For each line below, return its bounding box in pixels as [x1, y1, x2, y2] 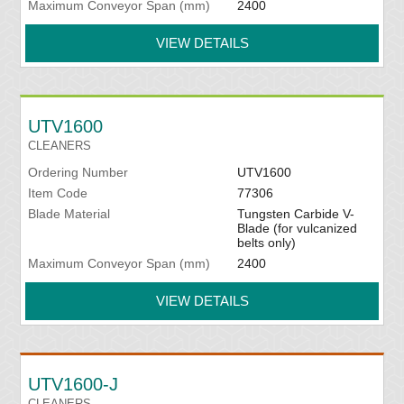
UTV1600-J [28, 374, 119, 395]
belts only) [236, 235, 296, 251]
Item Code [28, 186, 88, 201]
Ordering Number [28, 165, 129, 180]
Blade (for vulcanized [236, 221, 357, 236]
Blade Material [28, 207, 111, 222]
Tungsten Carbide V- [236, 207, 354, 222]
